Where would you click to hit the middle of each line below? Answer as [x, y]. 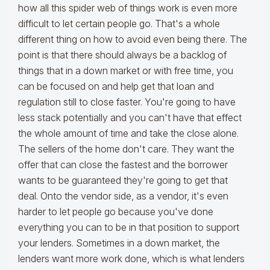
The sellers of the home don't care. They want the [126, 149]
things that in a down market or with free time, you [126, 71]
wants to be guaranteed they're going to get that [123, 181]
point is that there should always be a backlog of [122, 55]
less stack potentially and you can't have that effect [130, 118]
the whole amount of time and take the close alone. [128, 133]
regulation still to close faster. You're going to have [127, 102]
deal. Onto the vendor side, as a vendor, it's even [123, 196]
